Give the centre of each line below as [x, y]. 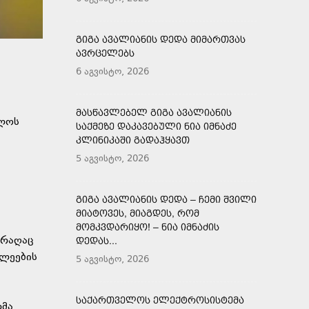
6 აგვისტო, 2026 [112, 72]
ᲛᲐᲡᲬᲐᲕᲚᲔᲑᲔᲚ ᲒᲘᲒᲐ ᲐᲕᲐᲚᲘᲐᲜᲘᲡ [154, 112]
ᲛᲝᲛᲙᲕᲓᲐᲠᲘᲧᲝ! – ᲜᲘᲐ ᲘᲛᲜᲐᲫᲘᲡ [148, 227]
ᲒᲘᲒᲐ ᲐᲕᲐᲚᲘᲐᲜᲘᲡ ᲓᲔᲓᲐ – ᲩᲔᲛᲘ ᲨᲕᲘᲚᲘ [166, 199]
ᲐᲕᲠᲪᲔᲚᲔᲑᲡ [105, 53]
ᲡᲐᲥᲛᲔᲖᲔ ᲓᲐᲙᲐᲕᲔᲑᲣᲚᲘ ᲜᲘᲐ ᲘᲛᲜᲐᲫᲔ [156, 126]
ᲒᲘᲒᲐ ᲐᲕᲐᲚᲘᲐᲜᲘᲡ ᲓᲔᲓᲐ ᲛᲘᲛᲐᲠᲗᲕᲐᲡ [161, 39]
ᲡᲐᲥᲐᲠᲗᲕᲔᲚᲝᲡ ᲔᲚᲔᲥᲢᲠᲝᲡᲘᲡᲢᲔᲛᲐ [160, 300]
